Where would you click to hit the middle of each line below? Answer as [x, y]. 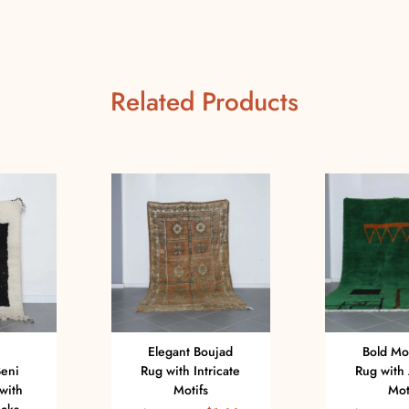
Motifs [190, 390]
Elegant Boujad [191, 352]
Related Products [204, 101]
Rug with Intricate [191, 371]
